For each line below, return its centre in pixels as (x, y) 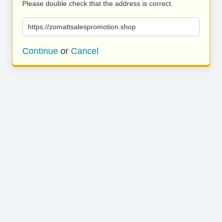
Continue (40, 51)
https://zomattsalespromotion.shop (82, 27)
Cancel (85, 51)
